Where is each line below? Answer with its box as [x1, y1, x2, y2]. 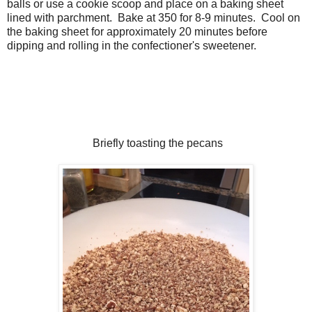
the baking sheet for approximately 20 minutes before [7, 26, 267, 38]
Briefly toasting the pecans [89, 137, 223, 150]
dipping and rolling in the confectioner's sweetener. [7, 40, 259, 52]
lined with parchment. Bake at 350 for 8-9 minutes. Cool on [7, 12, 300, 24]
